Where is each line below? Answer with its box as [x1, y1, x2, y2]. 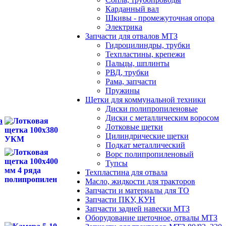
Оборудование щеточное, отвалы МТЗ [85, 213, 217, 222]
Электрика [105, 23, 142, 32]
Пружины [105, 86, 140, 95]
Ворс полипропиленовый [105, 150, 194, 159]
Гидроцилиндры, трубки [105, 41, 190, 50]
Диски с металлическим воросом [105, 114, 219, 123]
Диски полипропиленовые [105, 104, 198, 114]
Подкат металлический [105, 141, 185, 150]
